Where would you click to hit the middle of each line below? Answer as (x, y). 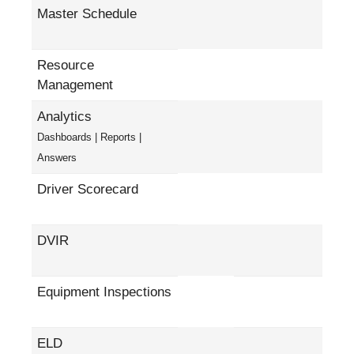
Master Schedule (87, 13)
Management (75, 85)
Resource (66, 65)
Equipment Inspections (104, 292)
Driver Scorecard (88, 189)
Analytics (64, 116)
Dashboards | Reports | (89, 137)
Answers (57, 157)
